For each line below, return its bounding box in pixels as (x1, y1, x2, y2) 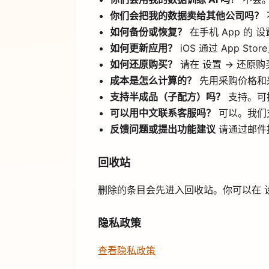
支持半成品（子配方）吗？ (110, 91, 225, 103)
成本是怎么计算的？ (110, 74, 196, 87)
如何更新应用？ (110, 42, 177, 55)
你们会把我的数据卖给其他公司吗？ (110, 10, 264, 22)
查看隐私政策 (98, 244, 156, 257)
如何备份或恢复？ (110, 26, 187, 38)
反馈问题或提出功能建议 (110, 123, 216, 136)
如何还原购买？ (110, 58, 177, 71)
